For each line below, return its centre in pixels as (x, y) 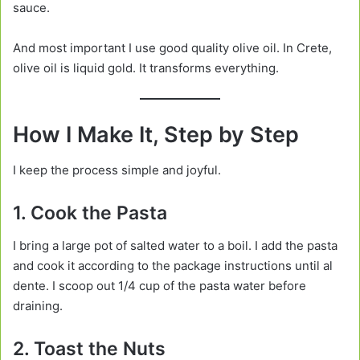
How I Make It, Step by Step (156, 134)
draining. (38, 305)
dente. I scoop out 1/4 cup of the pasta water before (160, 285)
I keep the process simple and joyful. (117, 170)
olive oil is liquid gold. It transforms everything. (146, 68)
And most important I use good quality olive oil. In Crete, (172, 48)
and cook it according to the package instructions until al (173, 265)
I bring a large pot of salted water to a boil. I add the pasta (175, 245)
